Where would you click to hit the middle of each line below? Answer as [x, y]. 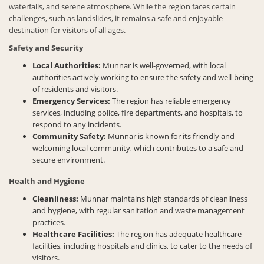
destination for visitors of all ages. [67, 30]
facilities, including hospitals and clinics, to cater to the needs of [142, 245]
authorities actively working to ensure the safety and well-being [143, 77]
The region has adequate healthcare [178, 234]
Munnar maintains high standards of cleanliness [163, 198]
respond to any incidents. [77, 124]
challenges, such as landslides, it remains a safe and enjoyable [116, 18]
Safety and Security [46, 47]
